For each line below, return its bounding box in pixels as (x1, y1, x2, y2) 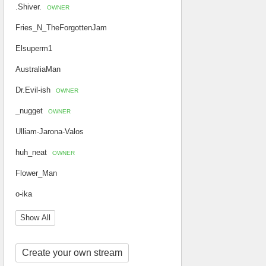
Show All (20, 213, 50, 222)
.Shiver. (15, 2, 44, 11)
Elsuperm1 (15, 44, 52, 53)
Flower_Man (15, 169, 57, 178)
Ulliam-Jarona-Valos (15, 127, 84, 136)
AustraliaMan (15, 65, 61, 74)
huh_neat (15, 148, 49, 157)
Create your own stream (22, 248, 122, 258)
